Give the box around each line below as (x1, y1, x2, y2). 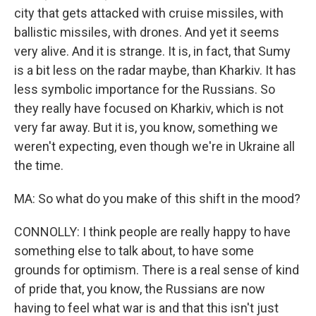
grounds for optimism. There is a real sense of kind (14, 262, 299, 277)
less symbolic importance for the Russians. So (14, 82, 275, 97)
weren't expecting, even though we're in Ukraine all (14, 139, 295, 154)
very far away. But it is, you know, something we (14, 120, 278, 135)
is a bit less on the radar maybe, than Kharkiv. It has (14, 63, 296, 78)
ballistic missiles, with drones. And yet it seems (14, 25, 279, 39)
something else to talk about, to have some (14, 243, 254, 258)
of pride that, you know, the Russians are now (14, 281, 265, 296)
